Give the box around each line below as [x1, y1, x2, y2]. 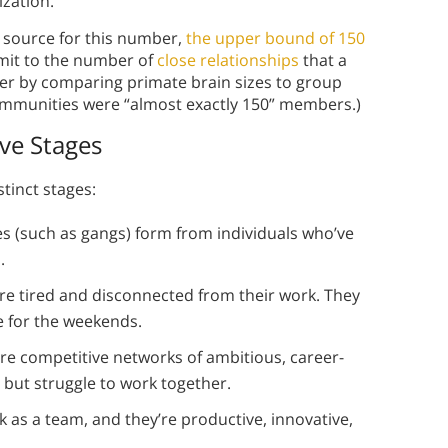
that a [299, 49, 347, 72]
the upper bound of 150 [186, 27, 365, 50]
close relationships [157, 49, 299, 72]
